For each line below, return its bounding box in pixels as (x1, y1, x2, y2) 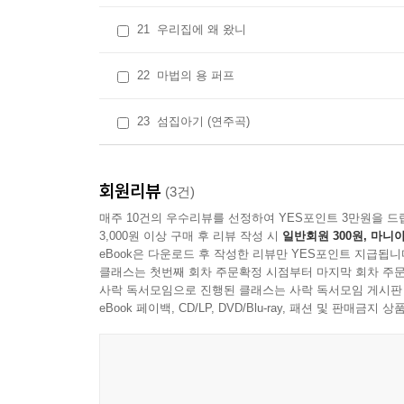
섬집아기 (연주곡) (157, 115, 250, 128)
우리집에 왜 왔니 (157, 23, 246, 36)
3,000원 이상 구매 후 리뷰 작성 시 (99, 229, 282, 243)
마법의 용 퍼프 (157, 69, 234, 82)
